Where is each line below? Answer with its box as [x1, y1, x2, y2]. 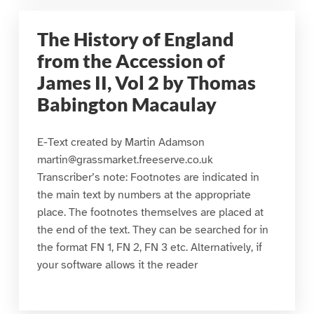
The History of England [36, 28, 234, 51]
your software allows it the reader [36, 258, 198, 273]
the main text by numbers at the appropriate [36, 188, 251, 203]
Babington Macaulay [36, 93, 217, 116]
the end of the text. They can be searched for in [36, 223, 268, 238]
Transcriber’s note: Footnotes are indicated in [36, 170, 259, 185]
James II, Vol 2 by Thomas [36, 71, 256, 95]
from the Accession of [36, 50, 225, 73]
